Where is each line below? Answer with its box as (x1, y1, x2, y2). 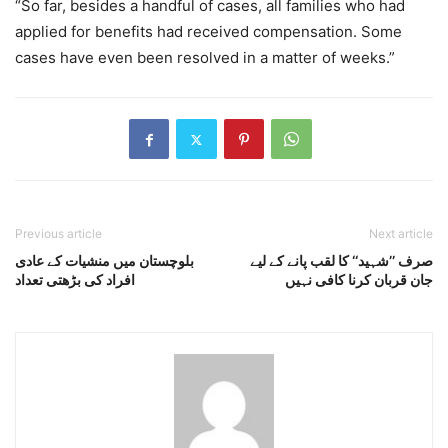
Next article (369, 226, 433, 242)
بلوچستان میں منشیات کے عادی (15, 252, 194, 270)
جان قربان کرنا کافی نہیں (285, 271, 433, 289)
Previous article (15, 226, 102, 242)
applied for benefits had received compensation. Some (15, 22, 402, 42)
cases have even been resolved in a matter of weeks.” (15, 48, 395, 68)
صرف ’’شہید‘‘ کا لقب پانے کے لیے (250, 252, 433, 270)
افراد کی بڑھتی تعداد (15, 271, 135, 289)
